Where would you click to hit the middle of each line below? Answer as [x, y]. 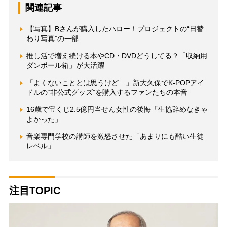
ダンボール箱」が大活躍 [65, 65]
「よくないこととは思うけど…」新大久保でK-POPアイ [115, 83]
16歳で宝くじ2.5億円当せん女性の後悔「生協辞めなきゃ [117, 109]
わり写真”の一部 [52, 39]
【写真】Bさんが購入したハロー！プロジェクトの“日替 [115, 29]
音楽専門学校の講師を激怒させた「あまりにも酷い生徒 [115, 136]
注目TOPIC [34, 191]
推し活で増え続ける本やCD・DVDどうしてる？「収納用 [117, 56]
